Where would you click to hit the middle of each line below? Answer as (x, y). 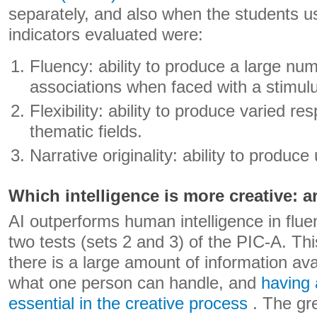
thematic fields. (86, 132)
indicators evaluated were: (106, 35)
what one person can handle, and (135, 283)
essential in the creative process (128, 304)
